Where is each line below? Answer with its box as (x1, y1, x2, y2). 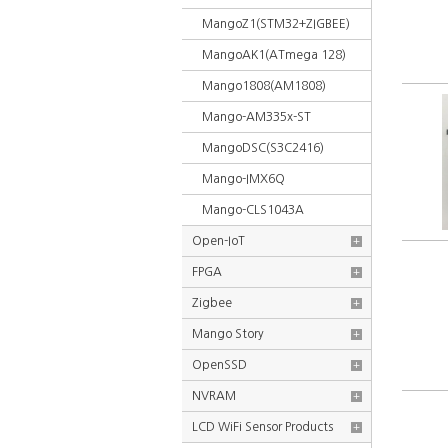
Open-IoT (192, 235, 245, 247)
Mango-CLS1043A (202, 204, 304, 216)
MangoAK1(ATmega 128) (202, 49, 346, 61)
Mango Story (192, 328, 264, 340)
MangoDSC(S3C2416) (202, 142, 324, 154)
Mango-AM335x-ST (202, 111, 311, 123)
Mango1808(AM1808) (202, 80, 326, 92)
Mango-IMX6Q (202, 173, 285, 185)
